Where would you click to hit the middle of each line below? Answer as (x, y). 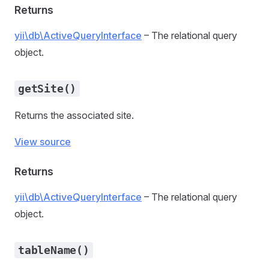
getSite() (47, 89)
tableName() (54, 250)
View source (43, 142)
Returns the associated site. (74, 115)
